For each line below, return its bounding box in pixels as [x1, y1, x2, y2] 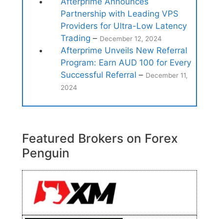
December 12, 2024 [99, 34, 162, 43]
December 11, [145, 71, 188, 79]
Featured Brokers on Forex [22, 131, 178, 146]
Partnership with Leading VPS [60, 8, 178, 19]
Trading [60, 33, 90, 43]
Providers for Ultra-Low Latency [60, 21, 187, 31]
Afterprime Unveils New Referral [60, 45, 187, 55]
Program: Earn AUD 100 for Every [60, 57, 191, 67]
